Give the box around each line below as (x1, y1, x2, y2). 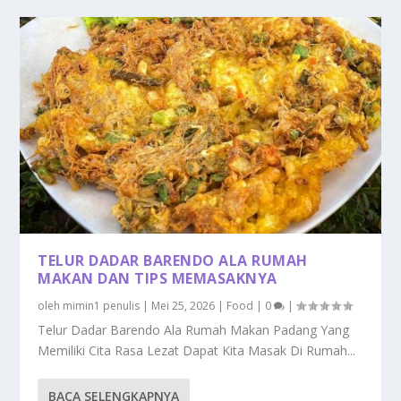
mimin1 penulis (63, 298, 141, 314)
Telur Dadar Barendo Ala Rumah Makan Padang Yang (38, 321, 350, 339)
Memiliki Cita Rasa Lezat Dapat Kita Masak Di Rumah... (38, 342, 356, 360)
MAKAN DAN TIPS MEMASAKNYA (38, 269, 277, 289)
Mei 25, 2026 (151, 298, 216, 314)
